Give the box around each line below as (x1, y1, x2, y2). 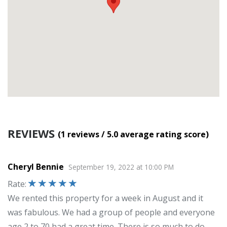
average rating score (120, 129, 206, 140)
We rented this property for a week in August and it (8, 193, 203, 204)
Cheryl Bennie (8, 161, 66, 173)
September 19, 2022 (68, 162, 136, 172)
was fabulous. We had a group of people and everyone (8, 207, 215, 218)
